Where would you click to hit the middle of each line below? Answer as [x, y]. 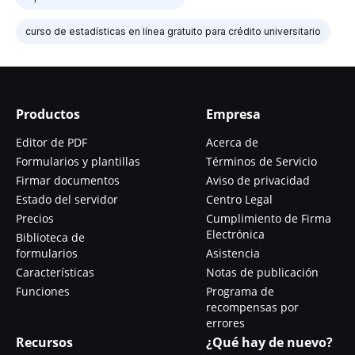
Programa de [240, 291]
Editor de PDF [52, 142]
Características [55, 272]
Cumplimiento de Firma [269, 218]
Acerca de [232, 142]
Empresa [233, 114]
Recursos [44, 342]
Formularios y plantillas [78, 161]
